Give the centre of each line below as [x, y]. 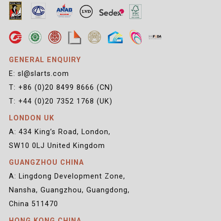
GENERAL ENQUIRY [45, 60]
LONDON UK [31, 118]
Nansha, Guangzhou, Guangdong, [69, 190]
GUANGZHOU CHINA [46, 163]
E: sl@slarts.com [39, 74]
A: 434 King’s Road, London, [59, 132]
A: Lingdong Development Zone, [67, 176]
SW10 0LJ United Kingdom [57, 146]
